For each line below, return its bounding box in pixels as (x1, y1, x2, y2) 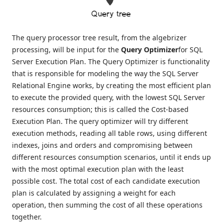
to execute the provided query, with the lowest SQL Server (12, 93, 205, 103)
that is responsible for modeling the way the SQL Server (12, 69, 199, 79)
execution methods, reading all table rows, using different (12, 128, 207, 138)
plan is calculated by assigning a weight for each (12, 188, 176, 198)
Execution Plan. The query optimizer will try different (12, 116, 188, 126)
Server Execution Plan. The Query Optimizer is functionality (12, 57, 210, 67)
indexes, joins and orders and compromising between (12, 140, 193, 150)
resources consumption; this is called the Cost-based (12, 105, 189, 114)
